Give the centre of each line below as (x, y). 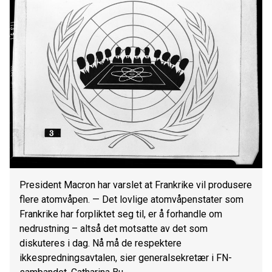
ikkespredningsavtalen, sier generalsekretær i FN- (126, 258)
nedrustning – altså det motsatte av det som (114, 229)
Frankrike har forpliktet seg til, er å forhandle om (121, 214)
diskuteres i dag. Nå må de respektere (100, 243)
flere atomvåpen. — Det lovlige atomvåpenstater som (131, 199)
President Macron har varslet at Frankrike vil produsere (136, 185)
